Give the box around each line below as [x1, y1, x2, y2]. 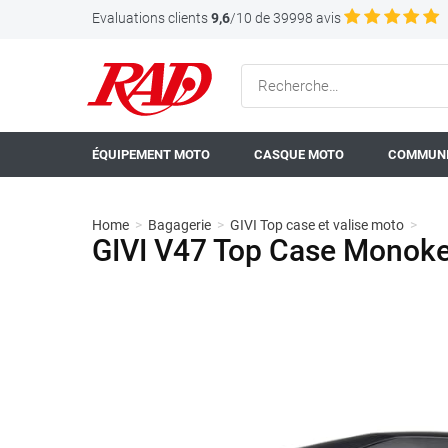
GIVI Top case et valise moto [230, 217, 404, 233]
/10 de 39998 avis [230, 10, 341, 26]
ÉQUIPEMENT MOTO [92, 147, 210, 162]
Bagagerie [148, 217, 211, 233]
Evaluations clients [92, 10, 208, 26]
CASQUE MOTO [254, 147, 344, 162]
